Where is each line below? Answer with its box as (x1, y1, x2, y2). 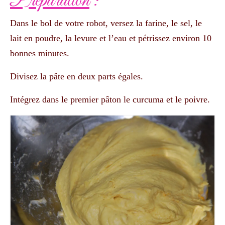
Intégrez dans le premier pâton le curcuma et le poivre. (10, 94, 210, 104)
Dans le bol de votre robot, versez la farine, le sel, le (10, 18, 202, 28)
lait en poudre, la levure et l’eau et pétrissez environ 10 (10, 33, 211, 43)
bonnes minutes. (10, 48, 69, 58)
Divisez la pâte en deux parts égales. (10, 71, 143, 81)
